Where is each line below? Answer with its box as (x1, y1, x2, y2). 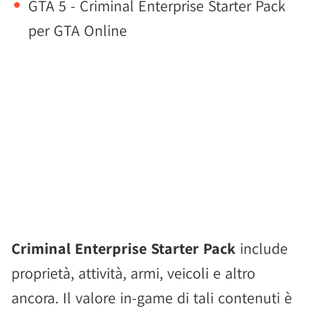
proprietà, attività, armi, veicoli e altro (11, 263, 255, 283)
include (236, 238, 288, 258)
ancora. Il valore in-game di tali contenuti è (11, 288, 292, 308)
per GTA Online (28, 20, 127, 40)
